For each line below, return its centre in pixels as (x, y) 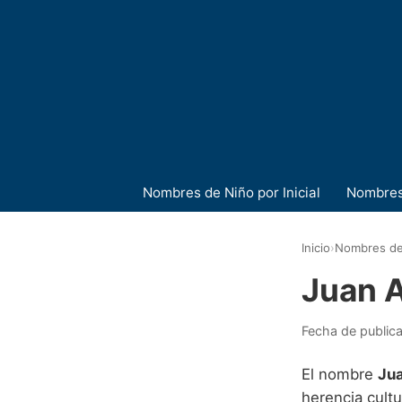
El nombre (340, 374)
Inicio (316, 248)
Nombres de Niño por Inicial (231, 192)
